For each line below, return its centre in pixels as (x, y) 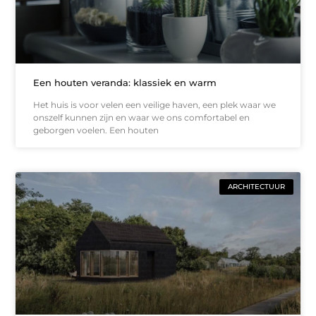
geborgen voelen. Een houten (96, 130)
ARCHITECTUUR (256, 186)
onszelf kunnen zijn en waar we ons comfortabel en (142, 117)
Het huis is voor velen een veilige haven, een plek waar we (155, 104)
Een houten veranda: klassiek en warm (125, 82)
